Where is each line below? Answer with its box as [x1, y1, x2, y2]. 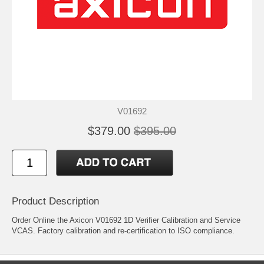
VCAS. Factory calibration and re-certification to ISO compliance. [12, 226, 235, 235]
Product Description [12, 195, 99, 207]
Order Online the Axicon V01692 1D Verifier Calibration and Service [12, 215, 240, 225]
